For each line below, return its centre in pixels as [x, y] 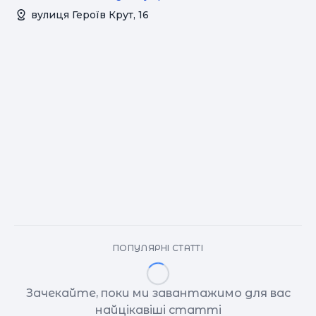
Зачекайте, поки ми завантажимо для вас [158, 293]
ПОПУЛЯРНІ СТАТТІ [158, 248]
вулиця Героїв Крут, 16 [90, 14]
